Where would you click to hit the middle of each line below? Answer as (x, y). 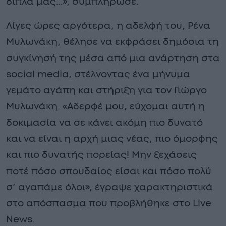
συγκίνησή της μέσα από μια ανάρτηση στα (113, 58)
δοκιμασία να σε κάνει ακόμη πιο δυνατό (104, 123)
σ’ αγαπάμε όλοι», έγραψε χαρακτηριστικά (109, 187)
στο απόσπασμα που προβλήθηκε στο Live (109, 203)
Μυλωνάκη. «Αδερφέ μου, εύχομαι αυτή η (105, 106)
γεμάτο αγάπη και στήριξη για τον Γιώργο (106, 90)
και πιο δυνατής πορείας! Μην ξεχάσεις (101, 155)
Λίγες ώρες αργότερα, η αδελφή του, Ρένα (108, 26)
